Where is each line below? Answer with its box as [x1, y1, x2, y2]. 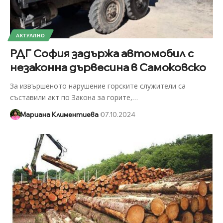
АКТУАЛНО [15, 32, 45, 38]
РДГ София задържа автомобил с [9, 46, 194, 60]
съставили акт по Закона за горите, [9, 92, 132, 102]
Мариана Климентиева [20, 110, 99, 118]
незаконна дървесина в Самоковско [9, 60, 206, 74]
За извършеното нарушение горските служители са [9, 81, 186, 91]
